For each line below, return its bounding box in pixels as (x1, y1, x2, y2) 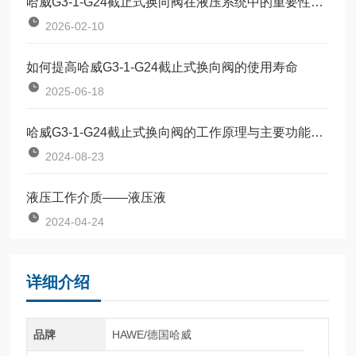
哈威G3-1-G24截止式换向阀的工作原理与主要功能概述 (311, 125, 324, 139)
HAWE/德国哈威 (111, 327, 192, 341)
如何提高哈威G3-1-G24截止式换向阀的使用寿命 (26, 60, 299, 74)
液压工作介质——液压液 (26, 190, 167, 204)
